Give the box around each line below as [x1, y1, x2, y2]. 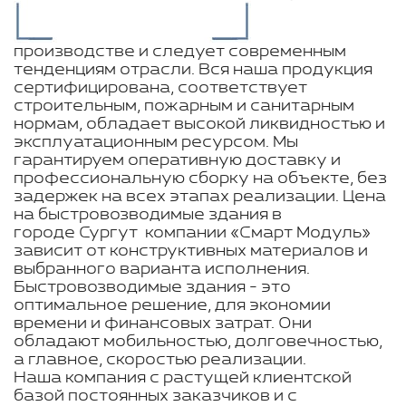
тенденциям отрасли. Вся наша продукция [14, 61, 372, 79]
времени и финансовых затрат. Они [14, 314, 312, 333]
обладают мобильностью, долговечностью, [14, 333, 382, 351]
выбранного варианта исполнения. [14, 260, 310, 278]
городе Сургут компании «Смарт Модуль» [14, 224, 371, 242]
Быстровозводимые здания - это [14, 278, 291, 296]
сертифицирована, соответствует [14, 79, 307, 97]
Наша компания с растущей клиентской [14, 369, 352, 387]
